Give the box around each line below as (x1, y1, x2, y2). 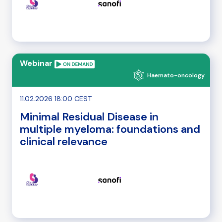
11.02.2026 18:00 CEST (20, 94, 92, 104)
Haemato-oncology (147, 71, 205, 80)
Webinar (20, 58, 55, 69)
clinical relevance (20, 134, 108, 149)
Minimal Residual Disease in (20, 110, 159, 124)
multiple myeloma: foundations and (20, 122, 200, 137)
